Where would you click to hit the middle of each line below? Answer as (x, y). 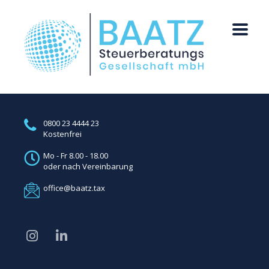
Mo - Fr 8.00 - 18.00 (76, 155)
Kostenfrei (62, 134)
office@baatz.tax (74, 188)
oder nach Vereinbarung (88, 166)
